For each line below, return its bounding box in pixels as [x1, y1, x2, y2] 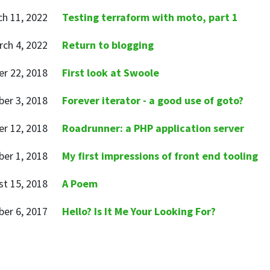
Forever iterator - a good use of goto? [61, 93, 243, 107]
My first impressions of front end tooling [61, 149, 258, 163]
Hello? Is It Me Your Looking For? [61, 204, 216, 218]
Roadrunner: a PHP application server [61, 121, 244, 135]
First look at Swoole [61, 66, 159, 80]
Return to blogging [61, 38, 154, 52]
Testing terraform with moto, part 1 [61, 10, 238, 24]
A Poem [61, 177, 98, 190]
